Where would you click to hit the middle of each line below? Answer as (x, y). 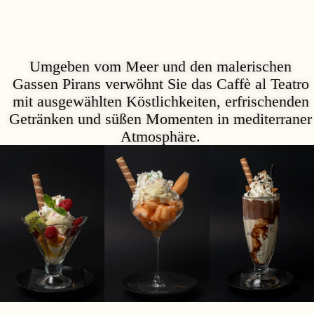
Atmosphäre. (161, 136)
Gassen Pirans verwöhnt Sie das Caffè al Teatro (161, 83)
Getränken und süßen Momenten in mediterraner (161, 118)
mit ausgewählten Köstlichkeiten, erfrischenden (161, 101)
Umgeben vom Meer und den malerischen (161, 66)
